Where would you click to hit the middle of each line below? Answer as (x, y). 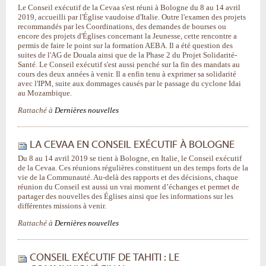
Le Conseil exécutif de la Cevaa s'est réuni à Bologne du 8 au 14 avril (129, 7)
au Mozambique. (45, 93)
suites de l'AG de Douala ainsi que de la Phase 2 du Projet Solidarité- (127, 55)
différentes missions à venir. (62, 206)
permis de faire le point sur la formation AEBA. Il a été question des (125, 45)
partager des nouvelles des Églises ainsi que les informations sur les (126, 196)
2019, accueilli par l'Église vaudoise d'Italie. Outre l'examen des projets (132, 17)
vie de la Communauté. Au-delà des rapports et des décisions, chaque (128, 177)
